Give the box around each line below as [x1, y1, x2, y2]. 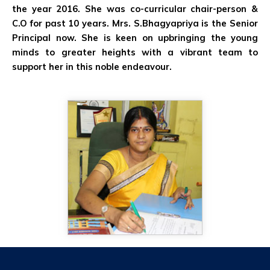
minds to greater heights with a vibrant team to [12, 46, 258, 58]
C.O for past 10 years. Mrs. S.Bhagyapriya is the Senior [12, 17, 258, 29]
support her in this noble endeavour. [12, 60, 172, 72]
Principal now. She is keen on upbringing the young [12, 31, 258, 43]
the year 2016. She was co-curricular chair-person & [12, 2, 258, 14]
